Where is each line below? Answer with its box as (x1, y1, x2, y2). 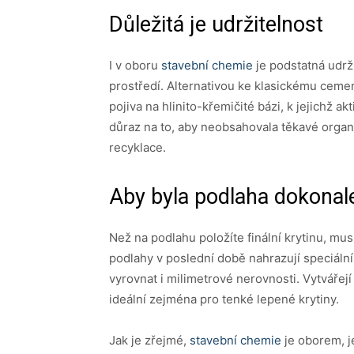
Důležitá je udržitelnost (109, 11, 323, 37)
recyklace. (109, 139, 166, 155)
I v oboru (109, 57, 161, 73)
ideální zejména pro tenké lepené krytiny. (109, 291, 339, 307)
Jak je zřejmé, (109, 332, 190, 348)
